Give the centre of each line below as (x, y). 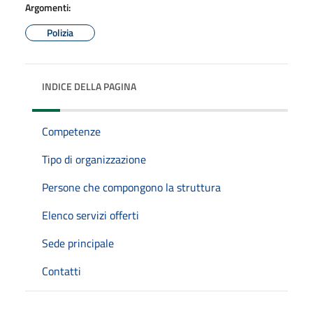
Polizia (60, 32)
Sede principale (78, 243)
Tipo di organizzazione (94, 159)
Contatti (61, 271)
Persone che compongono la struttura (131, 187)
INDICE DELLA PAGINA (89, 86)
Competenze (71, 131)
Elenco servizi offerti (90, 215)
